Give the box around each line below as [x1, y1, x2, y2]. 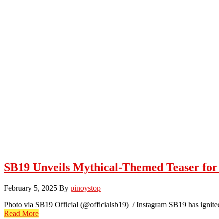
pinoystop [70, 183, 101, 192]
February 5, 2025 [4, 183, 57, 192]
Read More [4, 209, 39, 218]
